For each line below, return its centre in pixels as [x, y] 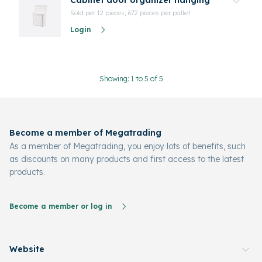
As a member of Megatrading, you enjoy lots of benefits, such [127, 146]
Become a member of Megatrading [85, 133]
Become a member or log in [61, 206]
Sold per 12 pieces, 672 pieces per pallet [130, 13]
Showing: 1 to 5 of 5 [131, 79]
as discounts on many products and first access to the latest [127, 159]
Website [27, 249]
